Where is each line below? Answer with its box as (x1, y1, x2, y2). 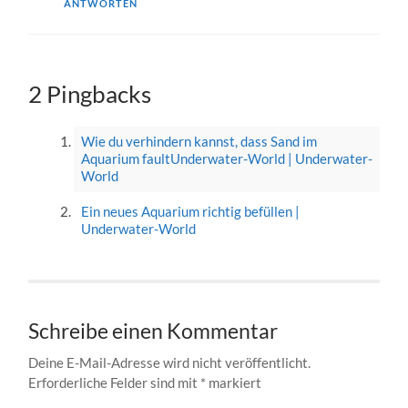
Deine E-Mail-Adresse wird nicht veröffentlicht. (28, 353, 311, 371)
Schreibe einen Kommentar (28, 318, 279, 343)
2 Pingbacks (28, 78, 152, 108)
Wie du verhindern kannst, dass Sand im (80, 133, 317, 150)
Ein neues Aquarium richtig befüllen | (80, 203, 300, 220)
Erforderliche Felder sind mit (28, 373, 201, 391)
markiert (206, 373, 262, 391)
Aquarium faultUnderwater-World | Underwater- (80, 150, 372, 168)
